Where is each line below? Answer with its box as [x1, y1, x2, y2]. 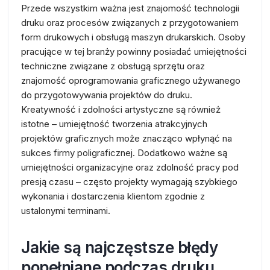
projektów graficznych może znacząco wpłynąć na [21, 133, 232, 144]
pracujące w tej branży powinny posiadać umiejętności [21, 46, 246, 57]
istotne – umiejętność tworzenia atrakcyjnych [21, 118, 207, 130]
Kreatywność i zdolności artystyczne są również [21, 104, 221, 115]
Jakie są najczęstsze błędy [21, 238, 218, 257]
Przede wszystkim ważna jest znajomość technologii [21, 2, 239, 14]
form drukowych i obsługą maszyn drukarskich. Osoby [21, 31, 245, 43]
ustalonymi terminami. [21, 205, 110, 216]
